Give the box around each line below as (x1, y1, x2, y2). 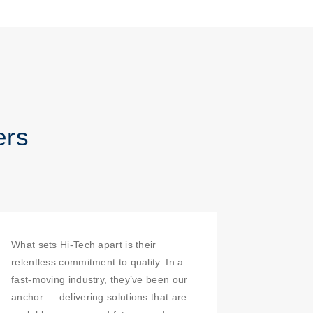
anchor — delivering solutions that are (11, 291, 187, 303)
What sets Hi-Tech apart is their (11, 239, 156, 250)
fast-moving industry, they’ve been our (11, 274, 188, 285)
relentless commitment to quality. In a (11, 256, 184, 268)
